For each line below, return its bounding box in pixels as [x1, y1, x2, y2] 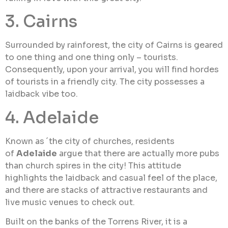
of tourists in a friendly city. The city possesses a [5, 76, 205, 88]
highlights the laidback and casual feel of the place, [5, 172, 217, 183]
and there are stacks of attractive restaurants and [5, 184, 208, 195]
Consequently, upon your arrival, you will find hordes [5, 64, 219, 75]
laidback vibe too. [5, 89, 78, 100]
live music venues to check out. [5, 196, 135, 208]
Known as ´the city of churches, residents [5, 135, 175, 147]
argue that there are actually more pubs [57, 148, 219, 159]
